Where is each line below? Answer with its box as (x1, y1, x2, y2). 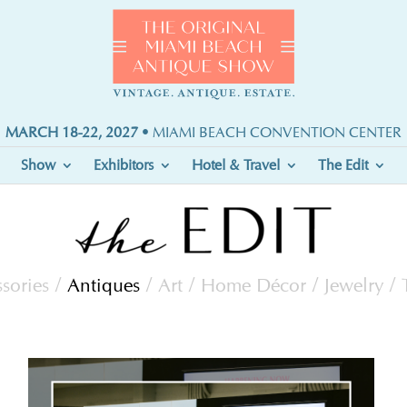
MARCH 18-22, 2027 (5, 124, 138, 141)
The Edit (318, 156, 368, 174)
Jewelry (324, 273, 383, 296)
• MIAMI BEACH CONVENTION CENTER (137, 124, 402, 141)
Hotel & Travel (192, 156, 280, 174)
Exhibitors (94, 156, 154, 174)
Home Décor (201, 273, 306, 296)
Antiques (67, 273, 140, 296)
